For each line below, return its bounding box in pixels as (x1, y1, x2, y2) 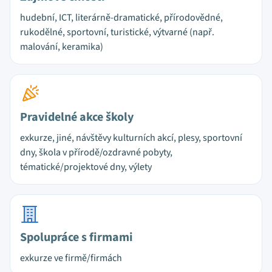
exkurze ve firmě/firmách (20, 251, 122, 265)
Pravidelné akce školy (20, 109, 134, 126)
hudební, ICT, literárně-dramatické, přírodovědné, (20, 11, 223, 24)
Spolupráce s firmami (20, 229, 133, 246)
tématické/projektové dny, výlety (20, 160, 152, 174)
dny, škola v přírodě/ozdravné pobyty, (20, 146, 172, 159)
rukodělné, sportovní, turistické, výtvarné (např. (20, 25, 214, 39)
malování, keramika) (20, 40, 103, 53)
